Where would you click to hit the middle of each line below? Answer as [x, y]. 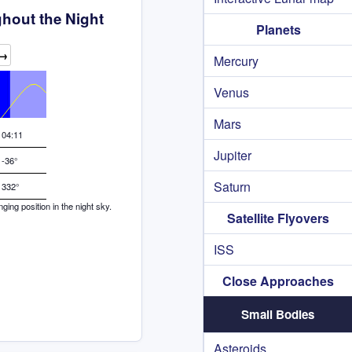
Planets [278, 29]
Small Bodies [278, 314]
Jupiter [233, 155]
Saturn [232, 187]
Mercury [236, 61]
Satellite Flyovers [278, 218]
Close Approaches [278, 281]
